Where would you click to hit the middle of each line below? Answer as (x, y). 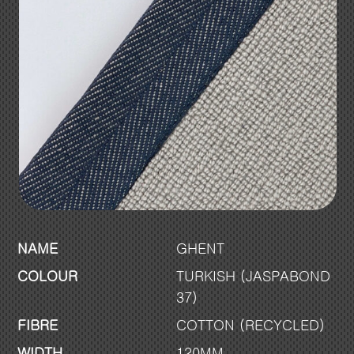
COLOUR (47, 276)
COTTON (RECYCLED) (250, 325)
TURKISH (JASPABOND (253, 276)
